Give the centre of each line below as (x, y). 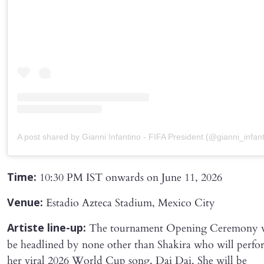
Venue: (25, 204)
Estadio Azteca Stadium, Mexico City (129, 203)
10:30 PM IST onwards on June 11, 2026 (129, 178)
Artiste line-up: (47, 229)
